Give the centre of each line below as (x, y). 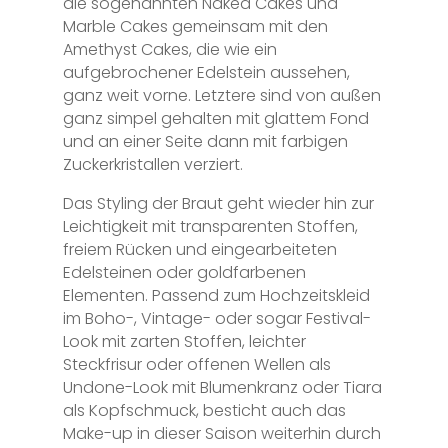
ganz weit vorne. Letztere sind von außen (221, 95)
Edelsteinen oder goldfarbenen (184, 272)
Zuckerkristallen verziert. (152, 164)
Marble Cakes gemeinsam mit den (195, 26)
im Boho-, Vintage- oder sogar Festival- (216, 318)
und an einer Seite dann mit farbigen (205, 141)
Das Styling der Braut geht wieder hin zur (218, 203)
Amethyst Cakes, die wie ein (169, 49)
